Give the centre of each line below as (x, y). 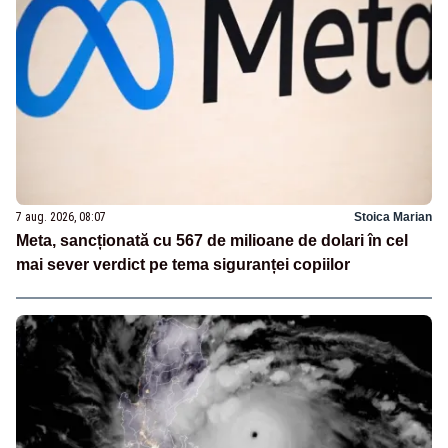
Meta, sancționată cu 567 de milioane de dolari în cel (212, 241)
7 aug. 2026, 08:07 (61, 217)
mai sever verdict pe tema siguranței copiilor (183, 265)
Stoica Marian (393, 217)
